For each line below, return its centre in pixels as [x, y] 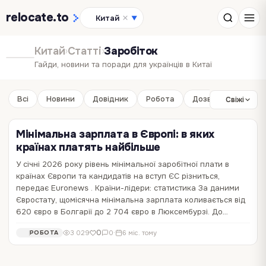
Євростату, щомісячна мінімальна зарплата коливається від [131, 200]
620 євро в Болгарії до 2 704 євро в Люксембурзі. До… [122, 212]
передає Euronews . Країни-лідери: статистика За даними [128, 188]
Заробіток [131, 51]
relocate [30, 18]
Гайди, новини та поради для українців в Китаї [123, 64]
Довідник [110, 99]
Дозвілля [210, 99]
